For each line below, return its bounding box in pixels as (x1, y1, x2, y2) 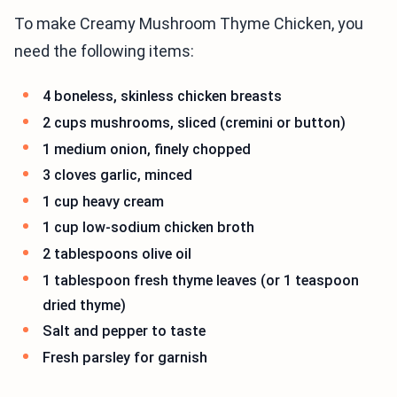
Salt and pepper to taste (43, 323, 206, 340)
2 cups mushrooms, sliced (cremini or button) (43, 113, 346, 131)
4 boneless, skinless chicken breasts (43, 88, 282, 105)
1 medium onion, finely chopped (43, 140, 251, 158)
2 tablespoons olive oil (43, 245, 191, 262)
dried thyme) (43, 296, 126, 314)
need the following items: (14, 42, 194, 61)
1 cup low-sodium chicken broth (43, 219, 254, 237)
